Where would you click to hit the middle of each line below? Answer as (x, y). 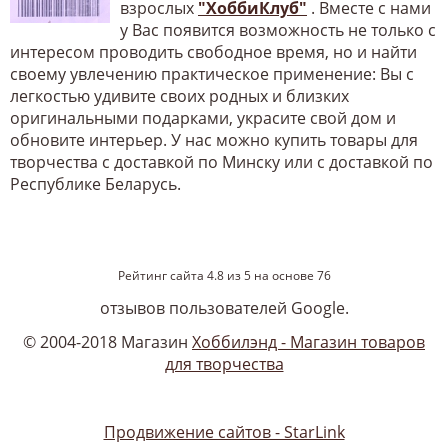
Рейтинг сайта (162, 275)
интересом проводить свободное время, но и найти (213, 51)
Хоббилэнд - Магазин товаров (308, 341)
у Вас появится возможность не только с (278, 29)
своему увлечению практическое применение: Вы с (212, 73)
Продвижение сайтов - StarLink (224, 431)
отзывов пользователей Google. (224, 307)
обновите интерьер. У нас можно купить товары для (214, 139)
